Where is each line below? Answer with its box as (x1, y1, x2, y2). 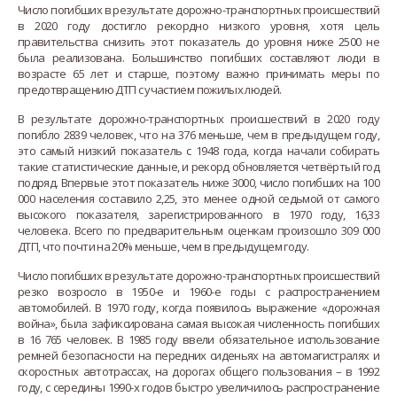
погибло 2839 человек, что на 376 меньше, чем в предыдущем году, (18, 126, 379, 143)
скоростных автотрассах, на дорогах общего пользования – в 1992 (18, 362, 379, 379)
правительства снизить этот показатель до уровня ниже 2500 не (18, 33, 379, 50)
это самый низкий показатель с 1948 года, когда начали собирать (18, 142, 379, 159)
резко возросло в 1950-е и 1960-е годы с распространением (18, 283, 379, 300)
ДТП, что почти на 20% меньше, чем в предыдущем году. (18, 237, 309, 254)
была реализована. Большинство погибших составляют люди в (18, 49, 379, 66)
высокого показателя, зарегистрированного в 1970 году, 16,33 (18, 206, 379, 222)
